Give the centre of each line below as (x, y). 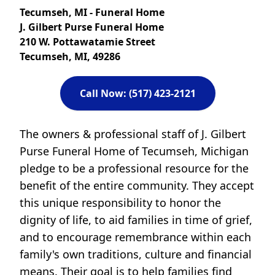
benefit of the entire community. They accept (137, 185)
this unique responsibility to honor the (120, 203)
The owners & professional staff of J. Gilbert (133, 134)
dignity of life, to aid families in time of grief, (136, 220)
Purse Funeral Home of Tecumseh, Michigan (134, 151)
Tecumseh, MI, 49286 (70, 56)
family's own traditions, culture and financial (136, 254)
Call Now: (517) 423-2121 (137, 93)
